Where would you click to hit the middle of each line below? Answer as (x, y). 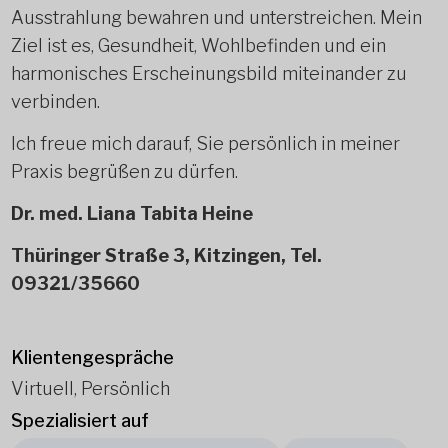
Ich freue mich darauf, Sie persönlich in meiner (205, 143)
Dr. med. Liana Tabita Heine (131, 213)
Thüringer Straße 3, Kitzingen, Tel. (166, 255)
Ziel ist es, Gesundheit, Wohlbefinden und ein (198, 45)
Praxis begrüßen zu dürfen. (124, 171)
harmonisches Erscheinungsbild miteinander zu (208, 73)
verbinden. (55, 101)
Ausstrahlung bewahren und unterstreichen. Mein (216, 17)
